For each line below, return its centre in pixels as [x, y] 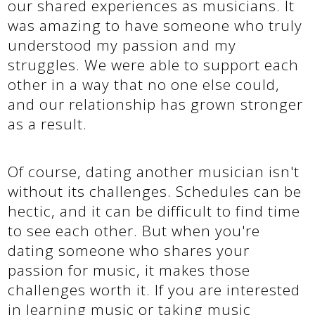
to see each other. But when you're [134, 230]
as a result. [48, 123]
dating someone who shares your [129, 250]
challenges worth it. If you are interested [154, 289]
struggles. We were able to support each [154, 64]
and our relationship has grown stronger [156, 104]
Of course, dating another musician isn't [154, 171]
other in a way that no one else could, [144, 84]
